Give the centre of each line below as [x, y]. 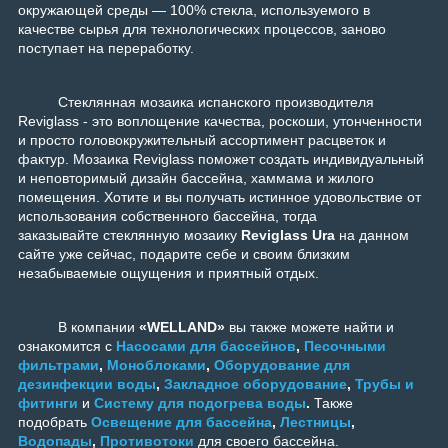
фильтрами [58, 365]
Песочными [345, 346]
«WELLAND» [182, 327]
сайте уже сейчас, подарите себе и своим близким [184, 254]
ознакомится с [65, 346]
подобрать [52, 422]
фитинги [48, 403]
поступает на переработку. [106, 48]
